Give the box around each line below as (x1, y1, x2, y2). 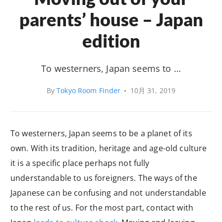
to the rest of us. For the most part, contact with (10, 202, 194, 213)
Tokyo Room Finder (56, 85, 121, 95)
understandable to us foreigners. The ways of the (10, 172, 197, 183)
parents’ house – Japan (19, 8, 203, 30)
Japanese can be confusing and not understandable (10, 187, 206, 198)
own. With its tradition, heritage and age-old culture (10, 142, 207, 154)
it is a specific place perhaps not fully (10, 157, 150, 168)
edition (82, 29, 140, 52)
